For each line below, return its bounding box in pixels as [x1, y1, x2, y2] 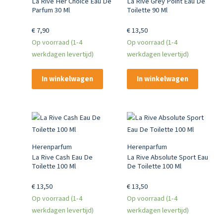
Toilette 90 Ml [126, 5, 167, 16]
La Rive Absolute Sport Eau [126, 152, 208, 163]
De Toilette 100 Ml [126, 161, 181, 172]
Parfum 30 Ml [31, 5, 70, 16]
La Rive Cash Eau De [31, 152, 93, 163]
